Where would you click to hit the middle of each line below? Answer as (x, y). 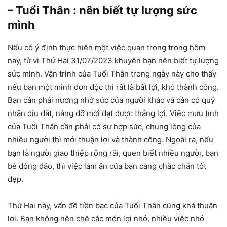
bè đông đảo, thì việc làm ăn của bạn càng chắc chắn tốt (107, 166)
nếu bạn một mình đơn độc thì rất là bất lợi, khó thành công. (113, 87)
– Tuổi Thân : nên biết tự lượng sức (102, 10)
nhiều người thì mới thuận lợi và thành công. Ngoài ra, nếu (110, 139)
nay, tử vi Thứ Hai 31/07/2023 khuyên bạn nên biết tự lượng (113, 60)
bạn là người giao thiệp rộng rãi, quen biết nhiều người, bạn (113, 153)
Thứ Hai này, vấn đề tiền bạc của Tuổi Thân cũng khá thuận (112, 205)
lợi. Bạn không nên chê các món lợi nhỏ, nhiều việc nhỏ (106, 218)
